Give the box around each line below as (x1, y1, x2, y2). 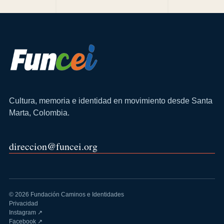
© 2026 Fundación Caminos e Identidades (9, 190, 124, 198)
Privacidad (9, 199, 38, 207)
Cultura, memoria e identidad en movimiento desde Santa (9, 96, 212, 105)
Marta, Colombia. (9, 108, 69, 117)
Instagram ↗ (9, 208, 42, 216)
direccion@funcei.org (9, 139, 97, 153)
